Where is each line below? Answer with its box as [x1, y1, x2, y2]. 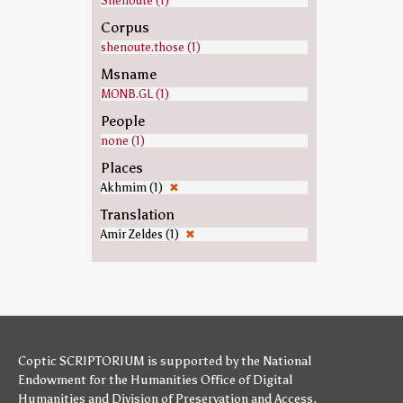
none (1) [100, 134, 145, 148]
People [100, 112, 145, 130]
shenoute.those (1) [100, 40, 201, 54]
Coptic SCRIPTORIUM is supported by [18, 354, 241, 369]
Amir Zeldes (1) [100, 228, 182, 241]
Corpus [100, 19, 149, 36]
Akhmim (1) [100, 181, 166, 194]
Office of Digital [201, 372, 292, 388]
